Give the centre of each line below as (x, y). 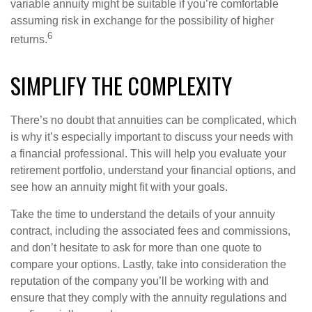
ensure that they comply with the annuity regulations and (149, 298)
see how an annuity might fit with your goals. (119, 187)
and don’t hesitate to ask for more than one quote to (136, 248)
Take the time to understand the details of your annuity (143, 214)
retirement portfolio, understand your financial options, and (153, 171)
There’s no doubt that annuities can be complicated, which (154, 120)
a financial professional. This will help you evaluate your (148, 154)
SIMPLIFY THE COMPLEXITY (121, 86)
